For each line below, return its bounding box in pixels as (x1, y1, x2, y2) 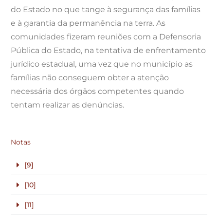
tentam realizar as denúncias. (11, 100, 125, 110)
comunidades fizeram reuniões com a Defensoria (11, 32, 201, 42)
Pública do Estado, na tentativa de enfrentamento (11, 46, 206, 55)
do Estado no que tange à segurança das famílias (11, 5, 201, 15)
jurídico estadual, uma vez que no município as (11, 59, 193, 69)
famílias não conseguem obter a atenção (11, 73, 169, 83)
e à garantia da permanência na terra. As (11, 18, 166, 28)
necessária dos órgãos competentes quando (11, 87, 184, 96)
